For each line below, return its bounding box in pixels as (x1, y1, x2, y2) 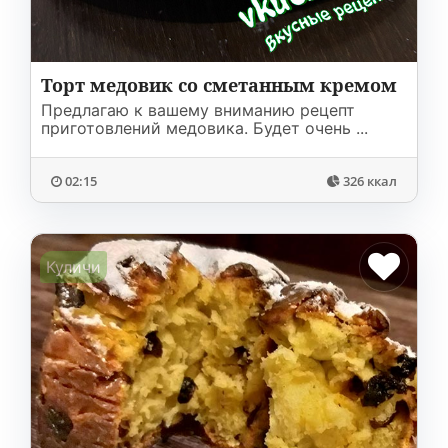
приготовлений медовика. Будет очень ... (41, 118, 368, 138)
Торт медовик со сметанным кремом (41, 73, 397, 97)
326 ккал (343, 172, 397, 190)
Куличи (46, 257, 101, 277)
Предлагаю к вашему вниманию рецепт (41, 100, 355, 120)
